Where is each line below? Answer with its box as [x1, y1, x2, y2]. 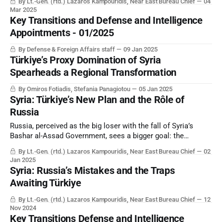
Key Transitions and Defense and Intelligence [10, 14, 203, 27]
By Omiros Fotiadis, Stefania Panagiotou [18, 85, 131, 93]
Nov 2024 [10, 204, 36, 212]
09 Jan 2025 [123, 46, 158, 54]
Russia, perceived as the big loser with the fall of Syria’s [10, 122, 193, 131]
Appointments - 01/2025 [10, 27, 114, 39]
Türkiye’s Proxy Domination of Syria [10, 54, 161, 66]
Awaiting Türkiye [10, 177, 81, 189]
